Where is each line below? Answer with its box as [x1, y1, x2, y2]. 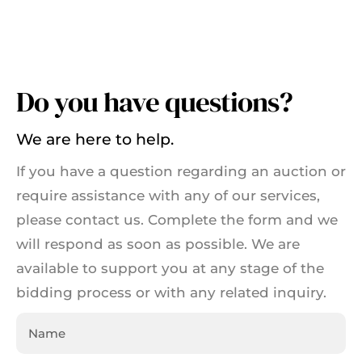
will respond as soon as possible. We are [16, 235, 300, 252]
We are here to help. [16, 129, 174, 149]
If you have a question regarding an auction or [16, 162, 346, 179]
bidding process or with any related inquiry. [16, 284, 326, 301]
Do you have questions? [16, 82, 293, 121]
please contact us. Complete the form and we [16, 211, 338, 228]
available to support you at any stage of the [16, 259, 324, 276]
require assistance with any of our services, [16, 187, 320, 204]
